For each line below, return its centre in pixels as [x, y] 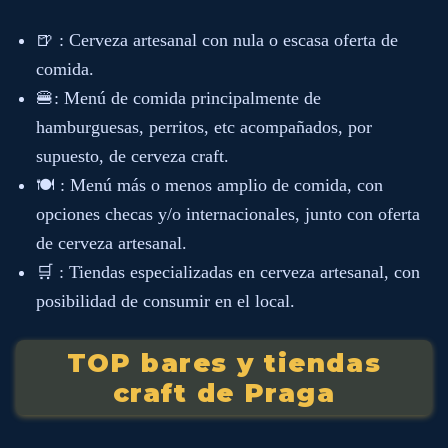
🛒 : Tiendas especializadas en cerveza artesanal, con [228, 272]
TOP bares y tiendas [224, 362]
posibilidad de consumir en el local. [165, 301]
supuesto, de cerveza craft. [132, 156]
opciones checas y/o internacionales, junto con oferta [228, 214]
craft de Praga [224, 392]
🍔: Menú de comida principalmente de [178, 98]
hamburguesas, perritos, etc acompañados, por [204, 127]
